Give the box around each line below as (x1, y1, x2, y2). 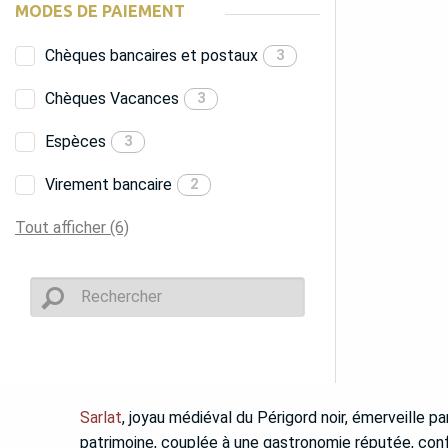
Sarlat (79, 408, 122, 427)
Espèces (45, 131, 106, 151)
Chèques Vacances (45, 88, 179, 108)
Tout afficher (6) (15, 217, 129, 237)
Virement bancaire (45, 174, 172, 194)
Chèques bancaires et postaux (45, 45, 258, 65)
